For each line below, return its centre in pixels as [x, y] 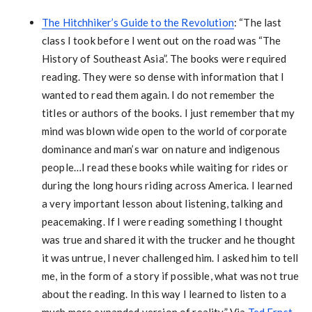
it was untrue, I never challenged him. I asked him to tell [170, 258]
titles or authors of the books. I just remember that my [168, 113]
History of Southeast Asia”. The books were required [164, 58]
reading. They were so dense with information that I [163, 77]
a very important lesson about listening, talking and [162, 203]
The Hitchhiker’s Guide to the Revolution [138, 22]
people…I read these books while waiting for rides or [165, 167]
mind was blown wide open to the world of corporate [164, 131]
